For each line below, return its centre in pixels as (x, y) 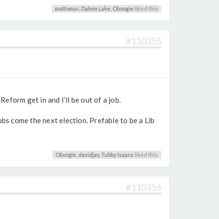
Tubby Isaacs (118, 154)
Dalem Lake (96, 8)
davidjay (89, 154)
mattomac (67, 8)
